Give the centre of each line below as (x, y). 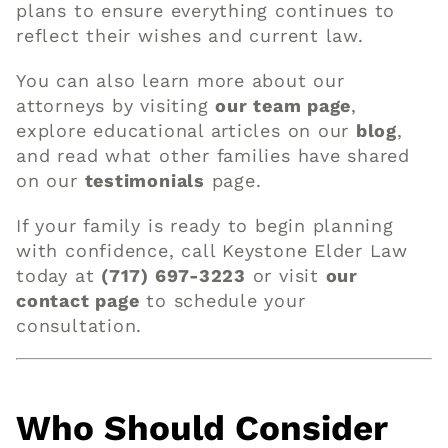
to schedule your (222, 300)
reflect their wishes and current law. (190, 35)
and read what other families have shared (213, 155)
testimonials (144, 180)
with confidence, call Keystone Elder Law (212, 250)
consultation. (79, 325)
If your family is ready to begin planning (205, 225)
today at (59, 275)
